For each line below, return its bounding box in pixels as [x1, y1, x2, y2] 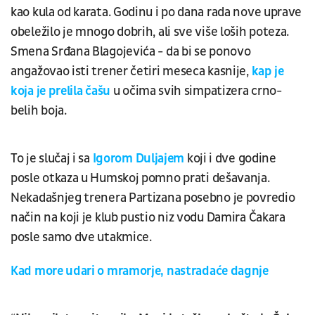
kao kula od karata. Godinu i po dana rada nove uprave [11, 4, 302, 20]
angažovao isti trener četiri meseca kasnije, [11, 63, 252, 79]
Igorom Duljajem [92, 150, 185, 167]
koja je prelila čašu [11, 82, 110, 99]
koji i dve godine [184, 150, 276, 167]
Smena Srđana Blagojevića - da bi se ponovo [11, 43, 251, 60]
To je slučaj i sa [11, 150, 93, 167]
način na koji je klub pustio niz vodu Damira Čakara [11, 209, 285, 226]
